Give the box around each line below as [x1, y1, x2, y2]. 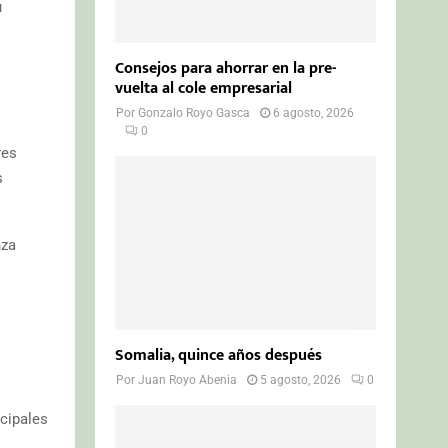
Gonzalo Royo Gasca [138, 105, 251, 120]
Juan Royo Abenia [138, 372, 238, 387]
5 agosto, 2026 [260, 372, 342, 387]
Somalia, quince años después [115, 341, 323, 369]
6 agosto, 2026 [273, 105, 355, 120]
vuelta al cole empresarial [115, 74, 293, 102]
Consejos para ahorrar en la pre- [115, 54, 337, 82]
